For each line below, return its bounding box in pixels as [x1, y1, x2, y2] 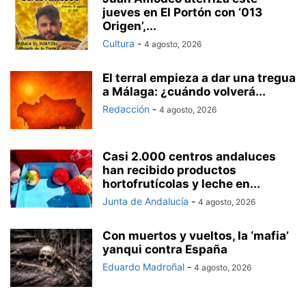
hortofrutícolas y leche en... [102, 177, 260, 191]
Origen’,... [102, 19, 156, 33]
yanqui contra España [102, 242, 227, 257]
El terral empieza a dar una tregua [102, 71, 296, 85]
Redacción [102, 103, 150, 115]
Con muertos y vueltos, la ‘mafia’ [102, 229, 289, 243]
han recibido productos [102, 163, 236, 178]
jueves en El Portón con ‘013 [102, 5, 262, 20]
